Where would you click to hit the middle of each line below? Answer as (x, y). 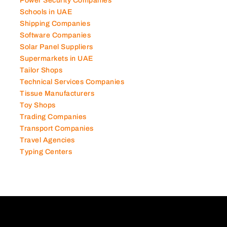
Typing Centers (46, 160)
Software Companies (55, 44)
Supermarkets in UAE (56, 67)
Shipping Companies (55, 32)
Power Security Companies (66, 9)
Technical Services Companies (72, 90)
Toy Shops (38, 113)
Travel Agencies (47, 148)
